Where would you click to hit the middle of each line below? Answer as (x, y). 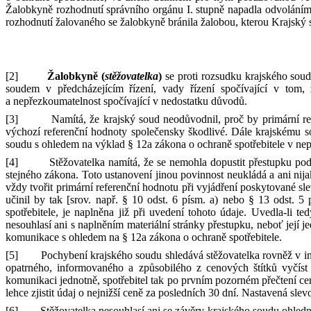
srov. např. (96, 200)
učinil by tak (36, 200)
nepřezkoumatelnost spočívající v (86, 101)
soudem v (28, 89)
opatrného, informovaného (67, 268)
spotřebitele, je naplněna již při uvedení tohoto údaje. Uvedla (144, 212)
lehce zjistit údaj (42, 293)
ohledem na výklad (85, 144)
